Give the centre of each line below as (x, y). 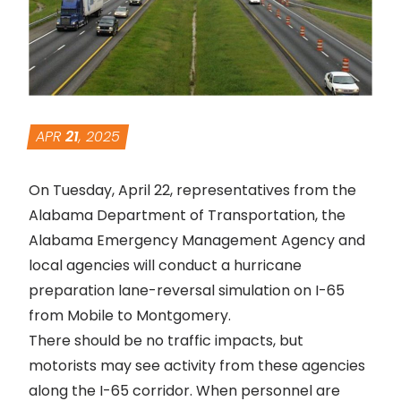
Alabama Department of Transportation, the (187, 215)
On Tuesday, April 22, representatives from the (192, 190)
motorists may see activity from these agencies (197, 365)
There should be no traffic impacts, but (166, 340)
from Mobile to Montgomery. (130, 315)
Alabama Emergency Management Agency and (197, 240)
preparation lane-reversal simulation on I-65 (187, 290)
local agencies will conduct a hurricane (165, 265)
